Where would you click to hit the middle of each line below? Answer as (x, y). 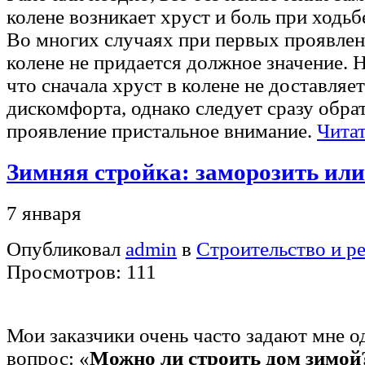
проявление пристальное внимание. (162, 131)
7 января (44, 213)
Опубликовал (66, 249)
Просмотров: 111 (81, 272)
